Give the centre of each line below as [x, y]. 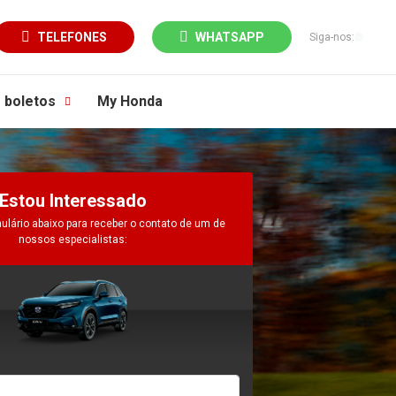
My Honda [130, 101]
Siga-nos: [332, 37]
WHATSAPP [230, 37]
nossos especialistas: [72, 240]
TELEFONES [72, 37]
